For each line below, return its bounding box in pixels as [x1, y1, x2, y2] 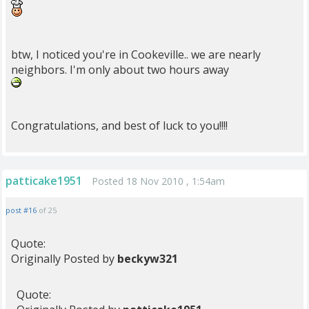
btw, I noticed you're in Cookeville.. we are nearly [11, 47, 261, 62]
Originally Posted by [11, 251, 117, 266]
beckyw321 [117, 251, 178, 266]
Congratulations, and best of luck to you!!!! [11, 118, 228, 133]
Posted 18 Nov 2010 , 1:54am [92, 175, 225, 188]
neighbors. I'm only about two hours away [11, 62, 229, 77]
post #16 [6, 205, 37, 215]
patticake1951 [6, 173, 82, 188]
